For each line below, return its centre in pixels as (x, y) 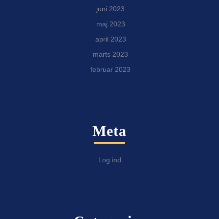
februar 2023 (110, 70)
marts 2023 (110, 55)
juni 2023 (110, 9)
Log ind (109, 160)
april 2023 (110, 39)
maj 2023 (110, 24)
